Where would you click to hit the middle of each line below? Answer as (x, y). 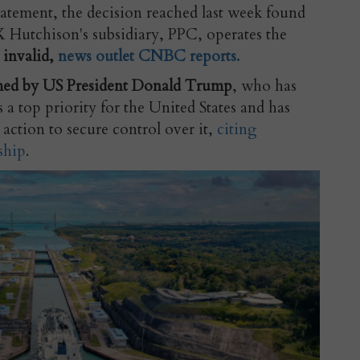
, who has (264, 86)
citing (237, 129)
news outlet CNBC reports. (147, 56)
